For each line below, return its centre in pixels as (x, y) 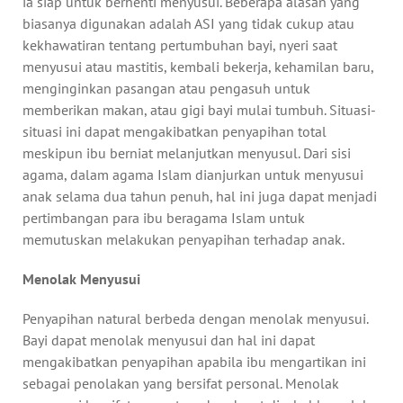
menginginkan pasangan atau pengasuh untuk (166, 88)
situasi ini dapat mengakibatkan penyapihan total (175, 131)
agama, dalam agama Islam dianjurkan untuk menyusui (193, 174)
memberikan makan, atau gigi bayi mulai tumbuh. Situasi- (199, 109)
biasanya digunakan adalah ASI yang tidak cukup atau (188, 23)
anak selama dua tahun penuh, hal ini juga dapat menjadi (200, 196)
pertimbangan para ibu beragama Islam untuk (164, 217)
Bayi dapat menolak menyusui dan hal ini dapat (169, 340)
